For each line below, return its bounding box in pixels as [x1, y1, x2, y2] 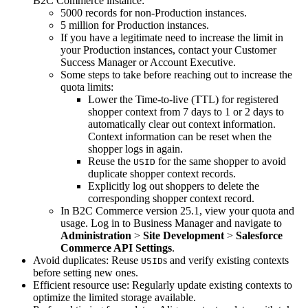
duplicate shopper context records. [88, 167, 236, 179]
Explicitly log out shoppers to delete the [88, 179, 259, 192]
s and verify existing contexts [163, 254, 289, 266]
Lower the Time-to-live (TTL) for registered [88, 93, 278, 105]
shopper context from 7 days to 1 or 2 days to [88, 105, 284, 118]
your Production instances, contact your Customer [60, 43, 276, 56]
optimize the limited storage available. [33, 291, 196, 303]
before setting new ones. [33, 266, 138, 278]
